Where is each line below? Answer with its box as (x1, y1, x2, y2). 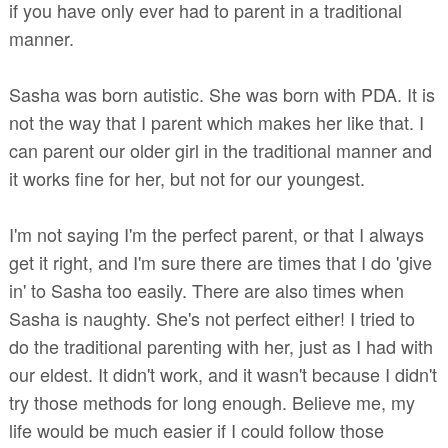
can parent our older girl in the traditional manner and (8, 136, 432, 163)
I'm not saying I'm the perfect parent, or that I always (8, 220, 424, 247)
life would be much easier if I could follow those (8, 416, 384, 443)
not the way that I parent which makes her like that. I (8, 108, 424, 135)
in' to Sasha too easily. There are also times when (8, 276, 404, 303)
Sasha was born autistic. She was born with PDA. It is (8, 80, 435, 107)
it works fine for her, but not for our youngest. (8, 164, 370, 191)
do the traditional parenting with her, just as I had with (8, 332, 433, 359)
